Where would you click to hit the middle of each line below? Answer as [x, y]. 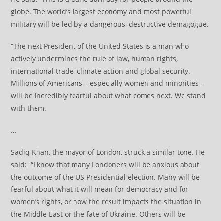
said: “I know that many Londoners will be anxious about [105, 165]
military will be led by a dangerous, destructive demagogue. [110, 24]
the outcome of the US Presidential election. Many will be [106, 177]
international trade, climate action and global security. [101, 71]
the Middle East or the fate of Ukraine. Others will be [98, 214]
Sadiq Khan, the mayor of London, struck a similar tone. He [108, 152]
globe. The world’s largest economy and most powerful [101, 12]
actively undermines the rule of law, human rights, [94, 58]
